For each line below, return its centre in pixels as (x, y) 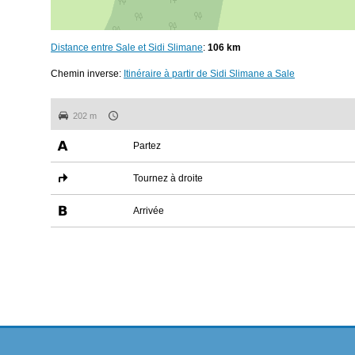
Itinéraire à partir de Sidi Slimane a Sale (209, 74)
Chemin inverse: (87, 74)
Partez (147, 146)
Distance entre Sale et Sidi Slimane (127, 48)
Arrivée (149, 211)
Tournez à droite (168, 179)
